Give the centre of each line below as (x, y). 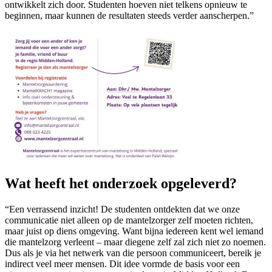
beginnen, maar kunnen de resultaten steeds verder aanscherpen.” (129, 16)
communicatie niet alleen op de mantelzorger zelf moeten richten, (129, 220)
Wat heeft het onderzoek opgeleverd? (121, 183)
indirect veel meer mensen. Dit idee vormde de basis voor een (122, 263)
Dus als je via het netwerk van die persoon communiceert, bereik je (133, 253)
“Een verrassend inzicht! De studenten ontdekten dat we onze (122, 209)
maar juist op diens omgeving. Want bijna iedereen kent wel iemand (134, 231)
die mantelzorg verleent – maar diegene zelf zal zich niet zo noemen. (135, 242)
